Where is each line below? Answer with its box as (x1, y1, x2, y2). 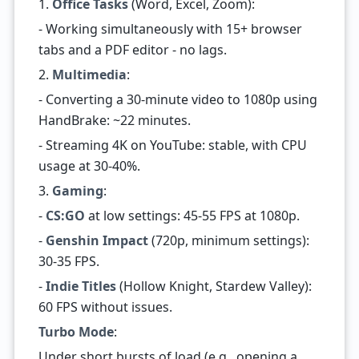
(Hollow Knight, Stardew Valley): (115, 277, 312, 295)
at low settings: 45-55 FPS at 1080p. (84, 207, 300, 224)
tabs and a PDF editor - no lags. (38, 41, 227, 58)
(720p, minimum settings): (147, 232, 309, 249)
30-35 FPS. (38, 252, 99, 270)
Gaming (51, 182, 103, 200)
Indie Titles (45, 277, 116, 295)
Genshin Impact (45, 232, 148, 249)
